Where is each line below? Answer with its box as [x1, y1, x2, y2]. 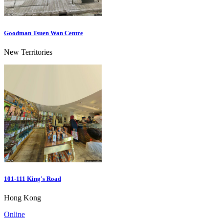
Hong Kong [4, 194, 41, 202]
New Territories [4, 47, 52, 56]
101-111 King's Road [4, 175, 61, 182]
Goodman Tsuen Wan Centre [4, 29, 83, 37]
